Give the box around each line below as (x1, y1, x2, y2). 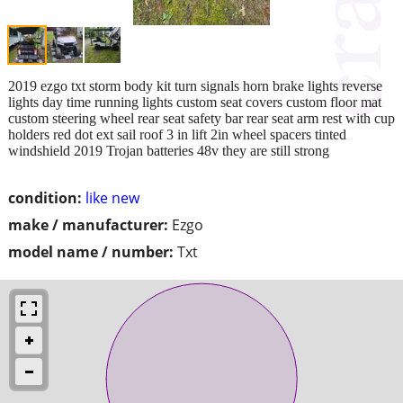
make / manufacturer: (8, 214, 168, 235)
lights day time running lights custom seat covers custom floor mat (8, 94, 381, 110)
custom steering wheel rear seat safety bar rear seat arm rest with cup (8, 110, 395, 126)
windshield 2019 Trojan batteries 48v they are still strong (8, 142, 329, 158)
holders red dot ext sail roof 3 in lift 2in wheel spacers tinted (8, 126, 346, 142)
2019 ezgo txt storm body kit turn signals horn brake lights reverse (8, 77, 382, 94)
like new (85, 187, 139, 208)
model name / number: (8, 241, 174, 262)
